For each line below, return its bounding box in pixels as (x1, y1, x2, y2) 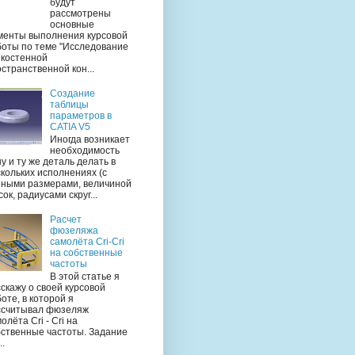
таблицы (49, 98, 89, 110)
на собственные (49, 246, 123, 258)
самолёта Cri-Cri (49, 235, 124, 247)
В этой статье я (49, 271, 120, 283)
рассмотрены (49, 7, 111, 19)
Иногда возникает (49, 134, 130, 146)
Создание (49, 87, 95, 99)
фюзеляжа (49, 224, 98, 236)
